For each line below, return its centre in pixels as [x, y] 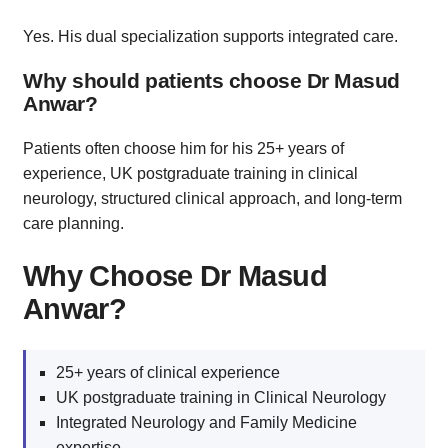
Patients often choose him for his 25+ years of [183, 149]
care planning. [73, 224]
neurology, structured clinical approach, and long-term [212, 199]
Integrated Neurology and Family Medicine [206, 422]
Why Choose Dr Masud [175, 276]
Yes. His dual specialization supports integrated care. [210, 36]
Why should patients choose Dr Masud [212, 81]
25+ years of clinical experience [168, 372]
